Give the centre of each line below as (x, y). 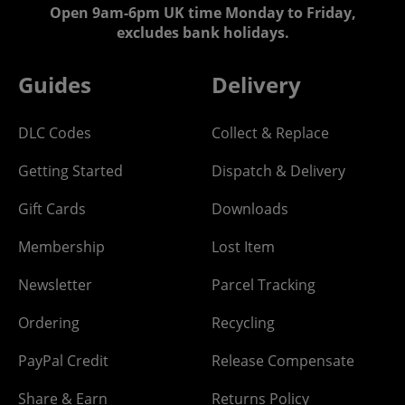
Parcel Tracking (264, 284)
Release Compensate (283, 360)
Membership (61, 246)
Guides (55, 84)
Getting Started (71, 170)
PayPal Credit (63, 360)
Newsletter (55, 284)
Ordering (49, 322)
